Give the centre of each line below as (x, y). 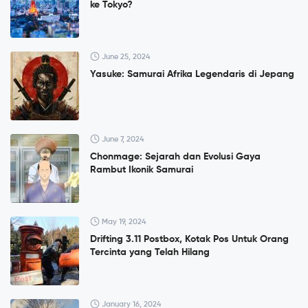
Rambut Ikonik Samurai (142, 170)
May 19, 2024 (123, 222)
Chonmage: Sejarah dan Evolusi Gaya (175, 157)
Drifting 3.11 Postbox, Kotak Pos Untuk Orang (189, 240)
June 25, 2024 (125, 57)
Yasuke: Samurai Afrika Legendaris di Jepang (192, 75)
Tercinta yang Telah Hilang (150, 253)
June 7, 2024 (122, 140)
